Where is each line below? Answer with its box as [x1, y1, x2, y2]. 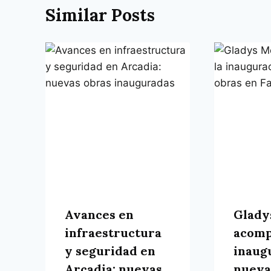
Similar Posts [45, 4, 155, 26]
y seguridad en [65, 243, 155, 259]
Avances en [65, 207, 134, 223]
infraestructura [65, 225, 162, 241]
